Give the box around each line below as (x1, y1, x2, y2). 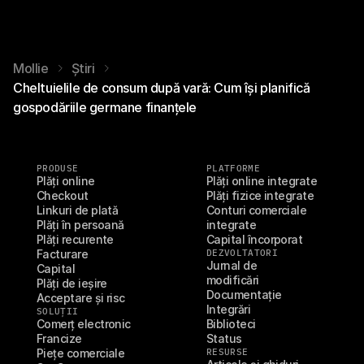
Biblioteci (206, 317, 256, 331)
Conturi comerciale (206, 203, 307, 217)
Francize (37, 331, 82, 345)
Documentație (206, 288, 282, 301)
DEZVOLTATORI (206, 247, 278, 258)
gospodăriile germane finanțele (13, 99, 197, 115)
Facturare (37, 247, 89, 261)
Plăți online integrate (206, 174, 318, 188)
